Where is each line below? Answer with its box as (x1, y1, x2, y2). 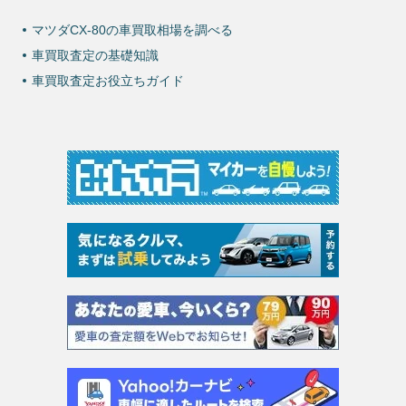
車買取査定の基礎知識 (32, 48, 159, 63)
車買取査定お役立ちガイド (32, 73, 184, 89)
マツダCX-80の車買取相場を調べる (32, 23, 233, 38)
